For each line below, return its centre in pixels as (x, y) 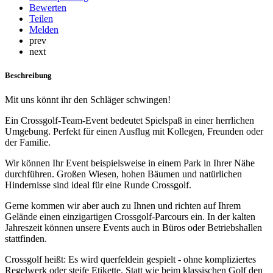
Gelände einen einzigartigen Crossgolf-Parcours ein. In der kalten (130, 216)
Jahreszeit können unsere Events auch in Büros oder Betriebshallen (133, 227)
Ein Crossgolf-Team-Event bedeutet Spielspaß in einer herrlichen (129, 120)
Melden (44, 30)
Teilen (41, 19)
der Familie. (28, 142)
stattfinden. (26, 238)
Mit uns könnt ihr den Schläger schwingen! (88, 99)
